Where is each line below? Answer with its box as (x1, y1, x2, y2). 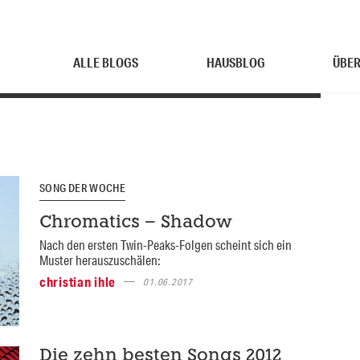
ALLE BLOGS (73, 54, 139, 71)
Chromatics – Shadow (39, 214, 232, 231)
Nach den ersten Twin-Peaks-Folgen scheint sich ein (39, 235, 292, 253)
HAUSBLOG (206, 54, 265, 71)
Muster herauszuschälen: (39, 251, 161, 268)
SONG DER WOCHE (39, 181, 126, 195)
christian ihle (39, 272, 117, 290)
